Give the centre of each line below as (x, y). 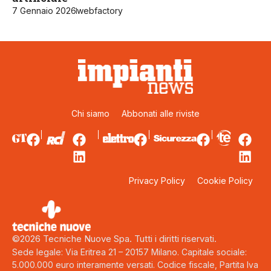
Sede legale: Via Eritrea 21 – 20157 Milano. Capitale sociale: (129, 252)
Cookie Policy (225, 180)
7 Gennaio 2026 (44, 11)
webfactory (100, 11)
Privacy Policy (157, 180)
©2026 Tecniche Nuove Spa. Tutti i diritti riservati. (114, 239)
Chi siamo (90, 113)
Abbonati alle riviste (161, 113)
